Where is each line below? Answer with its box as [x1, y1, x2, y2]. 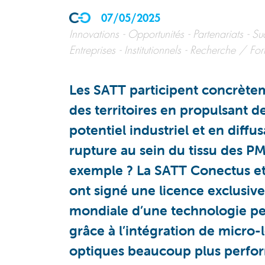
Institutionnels [124, 45, 181, 56]
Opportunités [128, 29, 184, 40]
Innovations [69, 29, 119, 40]
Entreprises [69, 45, 115, 56]
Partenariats [193, 29, 243, 40]
